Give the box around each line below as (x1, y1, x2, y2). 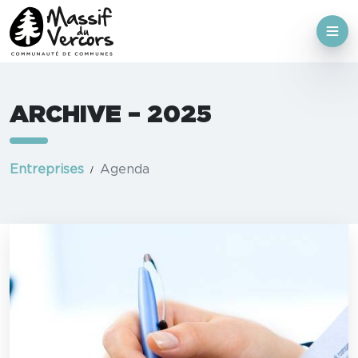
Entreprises (10, 163, 84, 177)
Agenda (100, 163, 149, 177)
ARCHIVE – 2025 (10, 103, 212, 128)
